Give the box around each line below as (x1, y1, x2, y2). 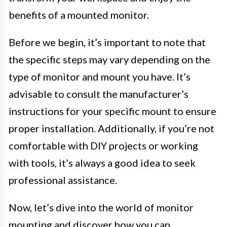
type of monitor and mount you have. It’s (9, 70, 191, 83)
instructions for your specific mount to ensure (9, 105, 216, 118)
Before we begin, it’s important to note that (9, 36, 206, 49)
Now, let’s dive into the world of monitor (9, 201, 194, 214)
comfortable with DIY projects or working (9, 139, 198, 152)
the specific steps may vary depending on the (9, 53, 210, 66)
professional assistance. (9, 174, 117, 186)
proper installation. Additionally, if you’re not (9, 122, 214, 135)
